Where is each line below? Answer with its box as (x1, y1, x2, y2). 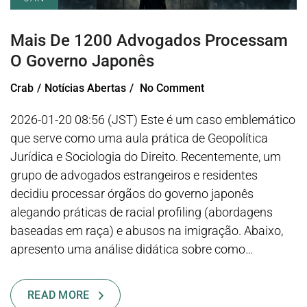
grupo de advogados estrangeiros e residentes (10, 168, 258, 182)
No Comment (140, 82, 204, 95)
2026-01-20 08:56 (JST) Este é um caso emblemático (10, 112, 295, 127)
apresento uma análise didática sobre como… (10, 242, 254, 256)
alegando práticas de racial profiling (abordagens (10, 205, 273, 219)
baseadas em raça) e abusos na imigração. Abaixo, (10, 223, 283, 238)
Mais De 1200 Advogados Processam (10, 31, 288, 50)
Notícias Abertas (45, 82, 126, 95)
